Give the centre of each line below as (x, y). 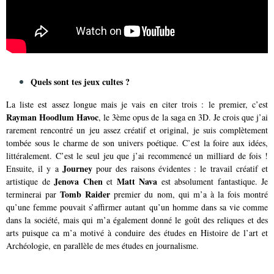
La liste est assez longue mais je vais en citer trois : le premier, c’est (137, 104)
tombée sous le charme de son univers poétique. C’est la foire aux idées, (137, 143)
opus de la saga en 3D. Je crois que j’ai (201, 117)
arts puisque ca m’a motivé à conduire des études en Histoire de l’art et (137, 232)
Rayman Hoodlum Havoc (53, 117)
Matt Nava (137, 181)
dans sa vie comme (235, 207)
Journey (75, 168)
